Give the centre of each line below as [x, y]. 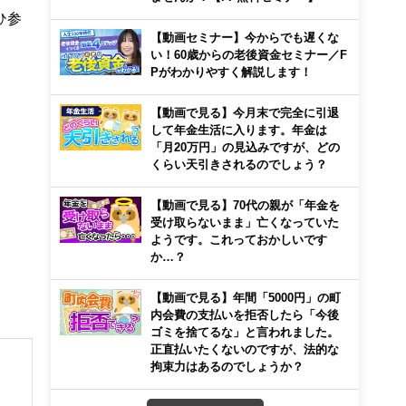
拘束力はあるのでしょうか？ [227, 366]
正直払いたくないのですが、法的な [245, 349]
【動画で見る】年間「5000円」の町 [246, 297]
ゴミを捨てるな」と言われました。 [245, 332]
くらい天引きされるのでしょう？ [239, 164]
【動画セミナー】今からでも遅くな [245, 37]
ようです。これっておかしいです [239, 239]
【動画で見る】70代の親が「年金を [245, 205]
